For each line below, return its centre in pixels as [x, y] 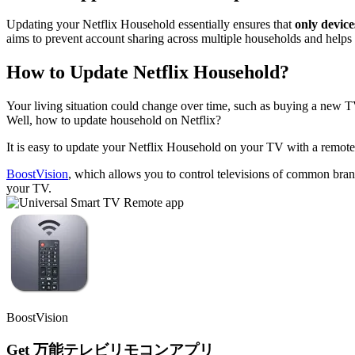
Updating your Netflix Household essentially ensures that [151, 25]
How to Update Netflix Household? [148, 73]
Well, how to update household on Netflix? [114, 120]
